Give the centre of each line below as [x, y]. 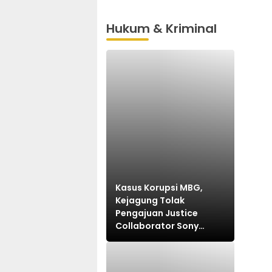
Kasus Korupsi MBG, [159, 188]
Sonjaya [134, 239]
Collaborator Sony [157, 226]
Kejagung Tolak [150, 201]
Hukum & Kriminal [161, 29]
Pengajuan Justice [157, 213]
